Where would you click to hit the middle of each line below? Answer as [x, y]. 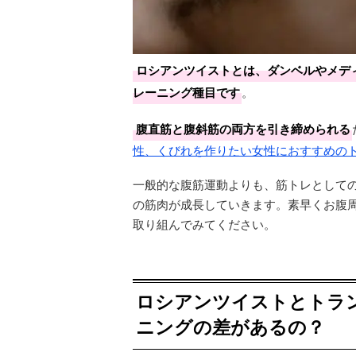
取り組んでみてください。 [204, 224]
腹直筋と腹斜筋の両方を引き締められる [243, 129]
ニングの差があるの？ [230, 326]
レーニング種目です [186, 92]
